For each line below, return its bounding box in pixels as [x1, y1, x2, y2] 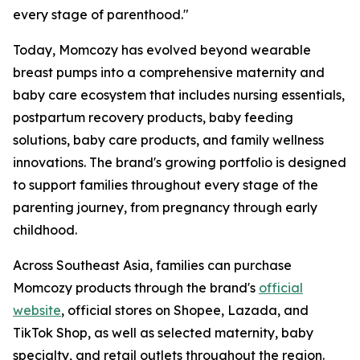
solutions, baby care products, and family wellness [13, 132, 324, 148]
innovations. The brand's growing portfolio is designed [13, 154, 346, 170]
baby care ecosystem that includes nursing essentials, [13, 87, 345, 103]
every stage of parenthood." [13, 6, 189, 22]
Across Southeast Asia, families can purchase [13, 257, 292, 273]
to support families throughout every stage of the [13, 177, 318, 193]
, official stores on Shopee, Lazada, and [61, 302, 309, 318]
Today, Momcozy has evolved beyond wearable [13, 42, 311, 58]
